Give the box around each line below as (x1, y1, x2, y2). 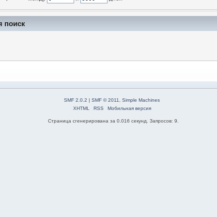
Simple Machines (122, 97, 160, 103)
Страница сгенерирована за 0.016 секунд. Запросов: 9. (47, 118, 179, 124)
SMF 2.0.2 (64, 97, 88, 103)
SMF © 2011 (92, 97, 120, 103)
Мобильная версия (107, 106, 151, 111)
